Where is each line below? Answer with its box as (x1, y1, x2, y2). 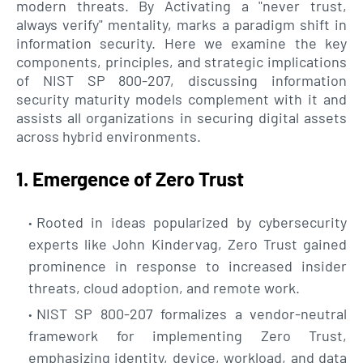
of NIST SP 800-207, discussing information (16, 71, 347, 89)
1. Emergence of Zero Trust (16, 167, 244, 190)
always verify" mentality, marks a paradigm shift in (16, 15, 347, 33)
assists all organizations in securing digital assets (16, 109, 347, 126)
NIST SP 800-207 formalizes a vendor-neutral (36, 305, 347, 322)
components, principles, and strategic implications (16, 53, 347, 70)
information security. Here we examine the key (16, 34, 347, 52)
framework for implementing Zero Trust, (28, 327, 347, 344)
